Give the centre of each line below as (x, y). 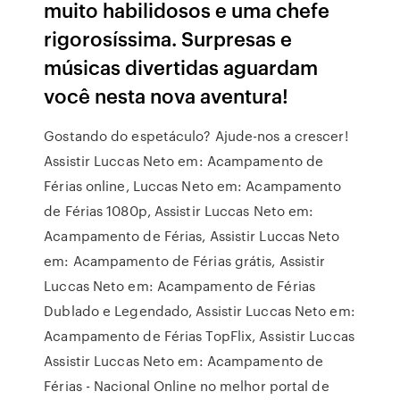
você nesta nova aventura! (167, 95)
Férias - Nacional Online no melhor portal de (187, 386)
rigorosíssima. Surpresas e (168, 38)
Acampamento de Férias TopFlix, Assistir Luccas (199, 336)
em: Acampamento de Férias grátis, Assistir (185, 261)
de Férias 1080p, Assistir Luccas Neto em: (179, 211)
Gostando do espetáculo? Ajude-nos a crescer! (196, 136)
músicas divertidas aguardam (181, 67)
